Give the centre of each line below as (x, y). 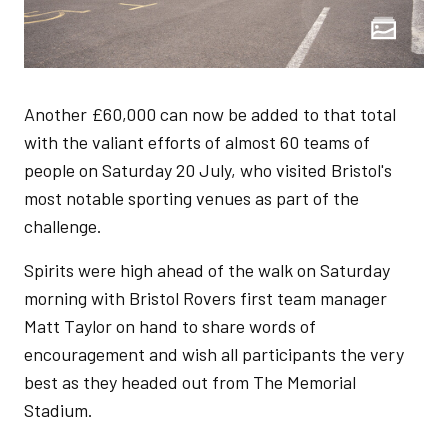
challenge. (63, 226)
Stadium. (58, 410)
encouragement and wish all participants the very (214, 354)
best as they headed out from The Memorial (190, 382)
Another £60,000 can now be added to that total (210, 114)
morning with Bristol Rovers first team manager (205, 298)
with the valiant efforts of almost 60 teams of (197, 142)
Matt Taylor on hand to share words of (170, 326)
